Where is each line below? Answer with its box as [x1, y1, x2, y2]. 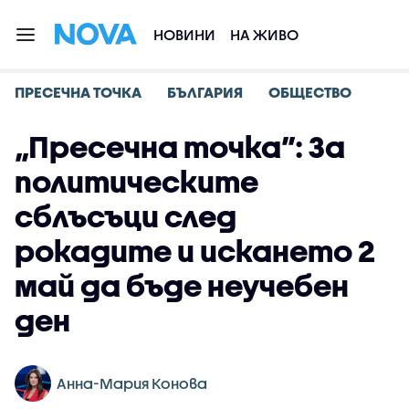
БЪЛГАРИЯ [167, 83, 243, 100]
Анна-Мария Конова [57, 374, 207, 392]
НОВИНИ [153, 26, 215, 43]
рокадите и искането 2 [15, 234, 375, 267]
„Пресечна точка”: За [15, 130, 345, 163]
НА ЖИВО [230, 26, 299, 43]
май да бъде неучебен [15, 268, 349, 302]
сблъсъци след [15, 199, 236, 233]
